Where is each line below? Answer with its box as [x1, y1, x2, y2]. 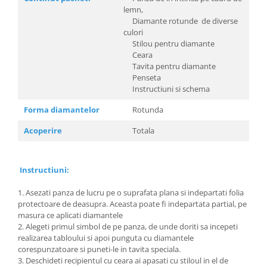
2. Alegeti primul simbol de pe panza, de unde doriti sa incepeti [18, 221, 238, 232]
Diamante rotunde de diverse [123, 15, 238, 26]
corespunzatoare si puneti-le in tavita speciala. [18, 244, 181, 254]
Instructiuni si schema [123, 83, 210, 94]
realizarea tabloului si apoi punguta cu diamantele [18, 232, 194, 243]
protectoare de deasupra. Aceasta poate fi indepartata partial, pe [18, 198, 247, 209]
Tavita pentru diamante [123, 61, 216, 72]
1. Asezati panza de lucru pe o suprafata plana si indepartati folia [18, 187, 244, 198]
